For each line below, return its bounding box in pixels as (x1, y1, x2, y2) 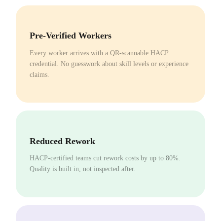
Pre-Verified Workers (30, 31, 111, 41)
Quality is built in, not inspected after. (30, 165, 136, 173)
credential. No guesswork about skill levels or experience (30, 60, 188, 68)
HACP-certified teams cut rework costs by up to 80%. (30, 154, 181, 162)
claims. (30, 71, 49, 78)
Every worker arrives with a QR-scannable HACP (30, 49, 168, 57)
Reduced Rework (30, 136, 95, 146)
